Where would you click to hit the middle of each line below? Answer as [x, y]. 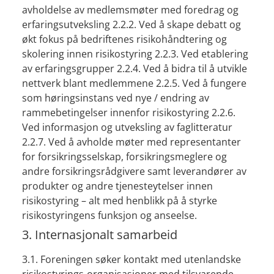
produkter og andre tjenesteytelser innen [117, 186]
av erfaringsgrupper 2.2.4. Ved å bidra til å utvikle [134, 69]
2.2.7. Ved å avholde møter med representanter [131, 142]
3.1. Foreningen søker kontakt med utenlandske [131, 260]
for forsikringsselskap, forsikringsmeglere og [124, 157]
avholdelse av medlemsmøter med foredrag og [130, 10]
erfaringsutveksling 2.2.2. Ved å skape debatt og [131, 25]
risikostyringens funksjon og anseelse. [109, 216]
